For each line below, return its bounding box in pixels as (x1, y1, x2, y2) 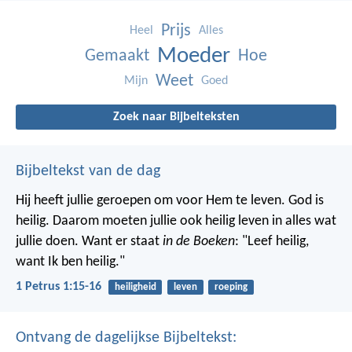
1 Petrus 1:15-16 (16, 280, 101, 293)
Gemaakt (85, 46, 149, 65)
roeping (214, 281, 247, 292)
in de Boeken (163, 233, 235, 249)
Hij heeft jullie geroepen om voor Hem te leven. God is (16, 192, 324, 208)
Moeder (157, 44, 230, 68)
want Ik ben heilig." (16, 254, 125, 269)
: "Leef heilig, (235, 233, 309, 249)
